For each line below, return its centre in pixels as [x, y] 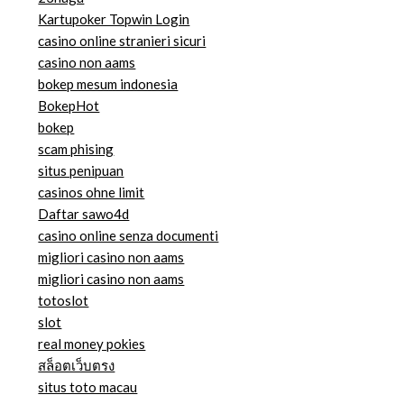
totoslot [64, 301]
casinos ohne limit [92, 193]
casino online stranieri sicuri [122, 41]
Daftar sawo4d [84, 214]
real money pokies [92, 344]
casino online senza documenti [129, 236]
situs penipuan [81, 171]
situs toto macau [88, 387]
